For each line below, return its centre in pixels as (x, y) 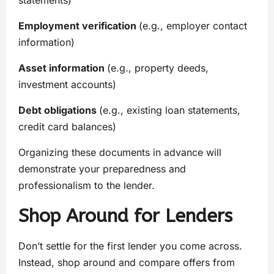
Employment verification (79, 26)
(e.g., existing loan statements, (170, 110)
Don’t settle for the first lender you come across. (130, 246)
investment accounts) (67, 85)
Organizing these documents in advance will (120, 153)
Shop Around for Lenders (125, 216)
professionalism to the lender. (87, 186)
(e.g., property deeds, (158, 68)
